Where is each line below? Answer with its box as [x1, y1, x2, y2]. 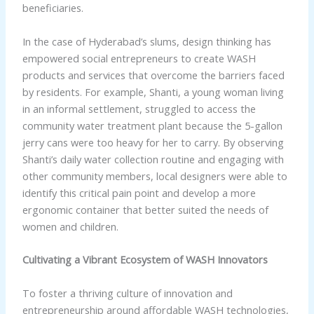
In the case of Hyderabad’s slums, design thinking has [22, 34, 271, 48]
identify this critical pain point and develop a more [22, 185, 256, 200]
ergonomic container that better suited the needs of [22, 202, 268, 217]
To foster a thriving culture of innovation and [22, 285, 233, 300]
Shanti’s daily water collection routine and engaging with [22, 151, 284, 166]
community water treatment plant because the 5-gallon [22, 118, 282, 132]
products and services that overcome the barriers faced [22, 67, 285, 82]
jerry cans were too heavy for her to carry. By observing [22, 135, 284, 149]
